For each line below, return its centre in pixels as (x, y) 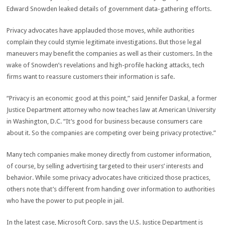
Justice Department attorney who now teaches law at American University (111, 110)
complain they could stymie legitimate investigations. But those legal (104, 42)
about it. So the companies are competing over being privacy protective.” (111, 133)
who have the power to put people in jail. (65, 201)
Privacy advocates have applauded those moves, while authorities (101, 30)
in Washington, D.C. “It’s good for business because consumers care (105, 121)
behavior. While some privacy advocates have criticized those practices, (109, 178)
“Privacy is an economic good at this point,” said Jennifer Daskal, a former (112, 98)
